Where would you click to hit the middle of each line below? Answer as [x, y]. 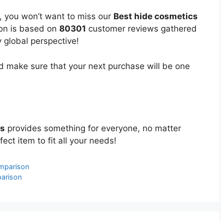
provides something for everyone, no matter [93, 128]
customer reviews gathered [141, 29]
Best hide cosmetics [156, 17]
